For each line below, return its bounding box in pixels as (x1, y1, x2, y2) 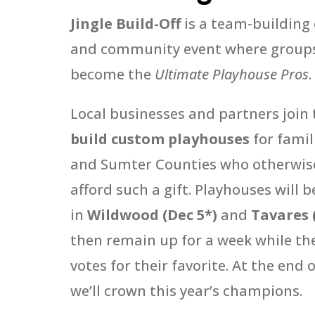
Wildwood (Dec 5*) (87, 205, 217, 225)
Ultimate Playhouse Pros (155, 65, 309, 84)
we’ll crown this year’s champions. (70, 281, 302, 301)
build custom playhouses (70, 129, 250, 149)
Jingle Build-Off (70, 14, 181, 34)
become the (70, 65, 155, 84)
